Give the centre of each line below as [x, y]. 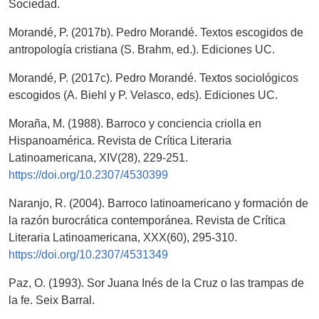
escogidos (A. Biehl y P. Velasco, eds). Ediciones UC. [143, 95]
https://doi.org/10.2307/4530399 [88, 175]
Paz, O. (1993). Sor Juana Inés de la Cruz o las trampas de [156, 283]
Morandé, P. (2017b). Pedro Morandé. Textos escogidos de [156, 33]
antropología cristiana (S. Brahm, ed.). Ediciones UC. [142, 50]
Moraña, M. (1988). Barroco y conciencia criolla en [135, 124]
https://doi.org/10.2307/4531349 [88, 255]
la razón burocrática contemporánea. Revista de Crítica [147, 221]
